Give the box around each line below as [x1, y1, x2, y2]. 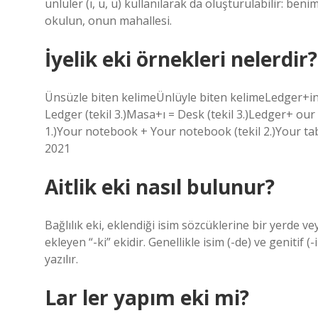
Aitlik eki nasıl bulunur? [45, 173, 275, 200]
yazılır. [45, 251, 78, 267]
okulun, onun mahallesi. [45, 13, 172, 28]
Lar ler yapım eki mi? [45, 284, 249, 311]
